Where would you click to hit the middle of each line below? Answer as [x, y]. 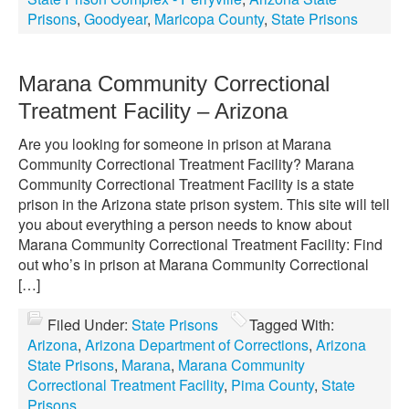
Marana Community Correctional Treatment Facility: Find [200, 244]
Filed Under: [89, 325]
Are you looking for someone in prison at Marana [175, 144]
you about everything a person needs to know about [185, 224]
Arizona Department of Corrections [197, 345]
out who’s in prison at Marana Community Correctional [194, 264]
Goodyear [115, 19]
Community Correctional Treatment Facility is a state [186, 184]
